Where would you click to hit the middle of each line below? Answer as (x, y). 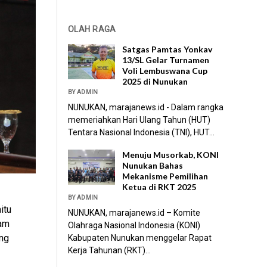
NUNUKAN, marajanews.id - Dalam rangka (146, 107)
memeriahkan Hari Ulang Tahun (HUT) (139, 119)
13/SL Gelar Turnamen (166, 60)
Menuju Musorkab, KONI (171, 154)
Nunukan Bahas (153, 165)
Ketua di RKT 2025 (159, 187)
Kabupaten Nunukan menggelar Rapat (140, 237)
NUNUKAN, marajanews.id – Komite (134, 212)
